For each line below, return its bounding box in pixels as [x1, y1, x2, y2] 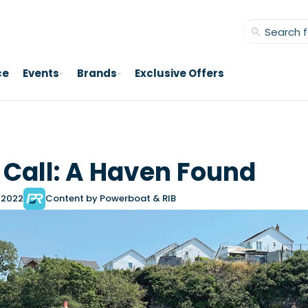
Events [23, 66, 59, 80]
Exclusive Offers [135, 66, 224, 80]
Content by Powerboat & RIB [45, 192, 176, 205]
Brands [77, 66, 117, 80]
